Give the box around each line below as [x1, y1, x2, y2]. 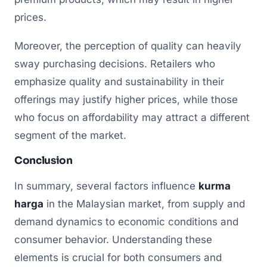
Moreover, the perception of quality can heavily [14, 39, 241, 52]
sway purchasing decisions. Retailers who [14, 57, 215, 70]
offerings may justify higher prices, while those [14, 93, 238, 105]
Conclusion [14, 154, 73, 167]
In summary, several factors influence [14, 179, 198, 192]
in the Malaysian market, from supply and [44, 197, 245, 210]
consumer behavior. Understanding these [14, 233, 212, 246]
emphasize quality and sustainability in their [14, 75, 224, 88]
